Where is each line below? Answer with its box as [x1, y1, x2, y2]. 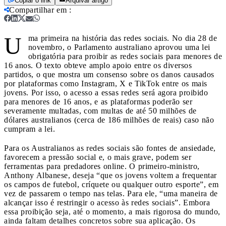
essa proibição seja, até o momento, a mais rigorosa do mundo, [4, 207, 220, 216]
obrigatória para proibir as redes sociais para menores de [28, 51, 222, 61]
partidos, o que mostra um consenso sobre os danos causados [4, 70, 214, 79]
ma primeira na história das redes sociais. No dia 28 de [28, 33, 217, 42]
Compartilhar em [9, 5, 67, 14]
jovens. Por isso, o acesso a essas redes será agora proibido [4, 88, 208, 97]
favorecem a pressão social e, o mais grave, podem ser [4, 152, 191, 161]
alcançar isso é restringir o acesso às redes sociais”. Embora [4, 198, 210, 207]
